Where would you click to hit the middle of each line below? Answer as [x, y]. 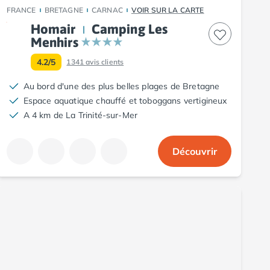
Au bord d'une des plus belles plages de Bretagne [121, 86]
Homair [53, 29]
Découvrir [194, 151]
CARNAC [107, 10]
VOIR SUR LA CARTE [168, 10]
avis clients [105, 61]
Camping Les [130, 29]
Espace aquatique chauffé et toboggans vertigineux [125, 100]
